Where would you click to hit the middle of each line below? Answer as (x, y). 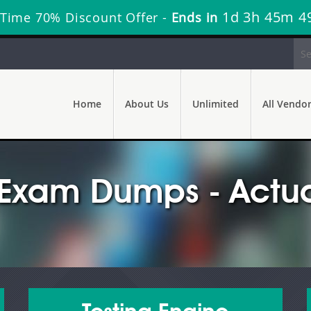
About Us (147, 104)
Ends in (195, 17)
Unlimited (216, 104)
